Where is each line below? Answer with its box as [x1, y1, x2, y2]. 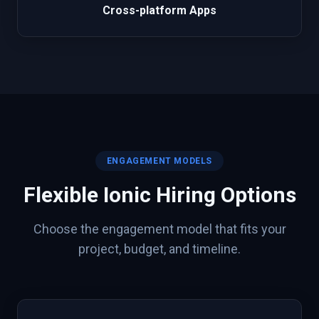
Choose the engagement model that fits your [33, 221, 286, 236]
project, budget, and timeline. [78, 241, 241, 256]
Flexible [23, 182, 103, 207]
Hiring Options [150, 182, 296, 207]
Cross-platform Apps [103, 4, 216, 17]
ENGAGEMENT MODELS [106, 156, 213, 166]
